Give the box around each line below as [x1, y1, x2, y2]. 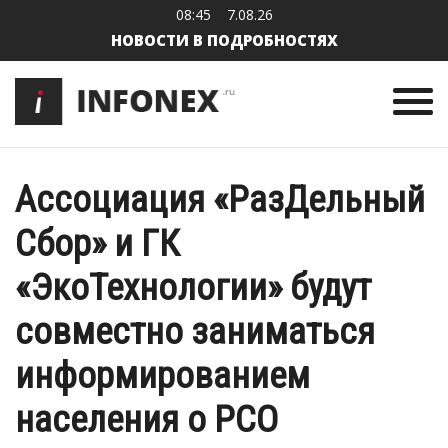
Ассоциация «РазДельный [15, 178, 425, 222]
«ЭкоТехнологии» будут [15, 266, 371, 310]
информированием [15, 354, 310, 398]
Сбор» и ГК [15, 222, 180, 266]
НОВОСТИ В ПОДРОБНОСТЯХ [110, 30, 338, 50]
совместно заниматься [15, 310, 375, 354]
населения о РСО [15, 398, 278, 442]
